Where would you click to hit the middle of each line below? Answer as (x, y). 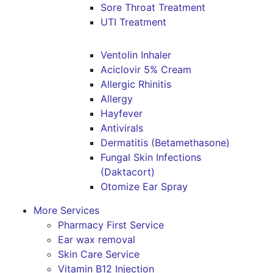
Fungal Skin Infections (151, 157)
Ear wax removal (97, 239)
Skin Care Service (99, 254)
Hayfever (122, 113)
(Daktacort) (128, 172)
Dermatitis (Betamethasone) (165, 143)
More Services (66, 210)
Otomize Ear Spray (144, 186)
